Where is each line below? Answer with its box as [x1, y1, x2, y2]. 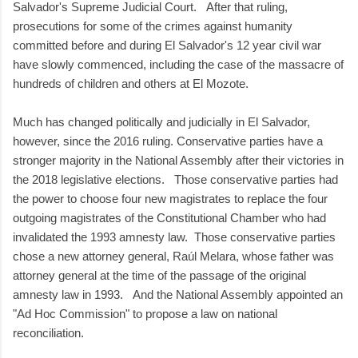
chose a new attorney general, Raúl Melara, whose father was [13, 249, 334, 263]
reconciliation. [13, 325, 84, 340]
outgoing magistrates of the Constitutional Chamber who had [13, 210, 326, 225]
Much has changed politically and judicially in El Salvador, [13, 114, 310, 129]
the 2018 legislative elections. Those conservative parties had [13, 172, 338, 186]
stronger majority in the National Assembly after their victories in [13, 153, 344, 167]
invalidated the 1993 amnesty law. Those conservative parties [13, 229, 336, 244]
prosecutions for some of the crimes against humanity [13, 18, 292, 33]
